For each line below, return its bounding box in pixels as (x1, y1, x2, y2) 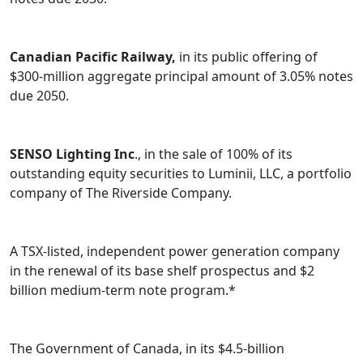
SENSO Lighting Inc (10, 145, 135, 164)
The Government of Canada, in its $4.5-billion (10, 340, 284, 358)
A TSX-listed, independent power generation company (10, 242, 340, 261)
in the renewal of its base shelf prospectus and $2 (10, 262, 314, 280)
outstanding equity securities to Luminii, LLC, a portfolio (10, 164, 352, 183)
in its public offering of (176, 48, 318, 66)
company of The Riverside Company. (10, 184, 232, 203)
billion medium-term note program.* (10, 281, 236, 300)
